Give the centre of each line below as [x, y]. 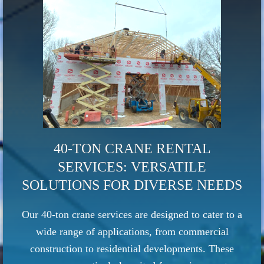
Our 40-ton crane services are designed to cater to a [132, 215]
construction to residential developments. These [132, 249]
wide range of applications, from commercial [132, 232]
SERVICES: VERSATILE [132, 167]
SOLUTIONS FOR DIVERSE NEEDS [132, 185]
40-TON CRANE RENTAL [132, 149]
